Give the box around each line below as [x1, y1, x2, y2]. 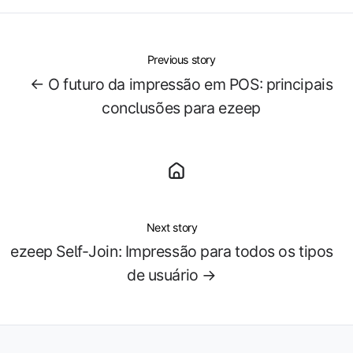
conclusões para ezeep [102, 98, 261, 117]
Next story [146, 220, 198, 234]
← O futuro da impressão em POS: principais [29, 74, 333, 94]
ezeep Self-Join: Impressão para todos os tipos [10, 242, 333, 262]
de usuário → [127, 266, 217, 285]
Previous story [147, 53, 216, 67]
